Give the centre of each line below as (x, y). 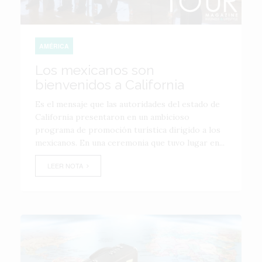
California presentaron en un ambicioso (112, 117)
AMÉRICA (54, 46)
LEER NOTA (67, 165)
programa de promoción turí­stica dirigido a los (128, 130)
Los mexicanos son (95, 70)
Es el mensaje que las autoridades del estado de (127, 104)
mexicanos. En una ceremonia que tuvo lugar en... (130, 142)
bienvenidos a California (110, 84)
